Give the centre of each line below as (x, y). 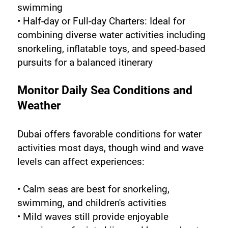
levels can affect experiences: (81, 161)
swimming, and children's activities (92, 203)
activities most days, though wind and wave (110, 148)
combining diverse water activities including (111, 35)
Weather (39, 105)
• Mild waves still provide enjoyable (93, 216)
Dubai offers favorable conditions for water (109, 134)
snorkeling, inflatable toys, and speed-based (111, 48)
